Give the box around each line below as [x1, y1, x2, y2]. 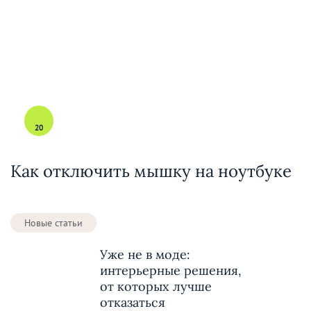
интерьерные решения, [100, 262, 242, 278]
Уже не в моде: [100, 246, 190, 262]
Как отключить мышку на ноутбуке [10, 160, 292, 182]
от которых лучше [100, 278, 212, 294]
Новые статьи [24, 216, 83, 229]
